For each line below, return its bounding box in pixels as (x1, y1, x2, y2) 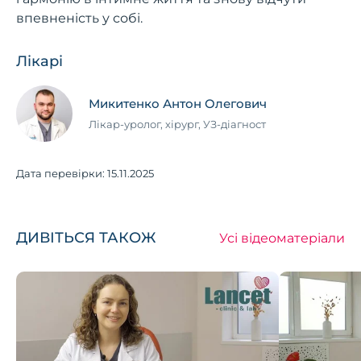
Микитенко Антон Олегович (89, 96, 267, 112)
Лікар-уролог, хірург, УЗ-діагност (89, 118, 266, 131)
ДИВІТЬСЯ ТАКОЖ (16, 229, 156, 247)
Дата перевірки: (16, 167, 107, 180)
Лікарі (16, 52, 63, 71)
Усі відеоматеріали (219, 230, 345, 246)
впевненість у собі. (16, 10, 143, 27)
